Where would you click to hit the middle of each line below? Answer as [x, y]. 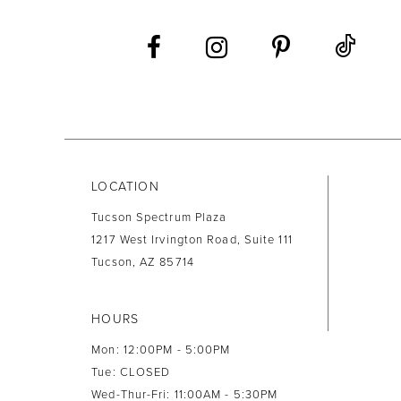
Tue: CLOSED [131, 373]
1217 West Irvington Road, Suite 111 [192, 240]
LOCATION [125, 187]
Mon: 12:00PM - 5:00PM [161, 350]
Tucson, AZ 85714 [143, 263]
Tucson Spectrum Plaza [159, 218]
